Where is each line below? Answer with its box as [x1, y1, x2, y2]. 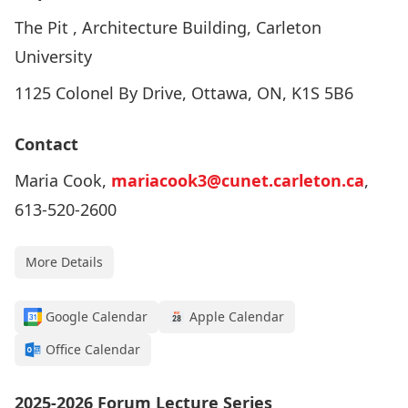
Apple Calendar [189, 308, 284, 325]
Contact [15, 133, 78, 155]
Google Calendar [46, 308, 148, 325]
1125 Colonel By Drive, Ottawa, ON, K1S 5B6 [15, 82, 353, 104]
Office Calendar [46, 341, 140, 358]
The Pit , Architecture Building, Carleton [15, 16, 321, 38]
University [15, 46, 92, 67]
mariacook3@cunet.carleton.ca [111, 169, 364, 191]
